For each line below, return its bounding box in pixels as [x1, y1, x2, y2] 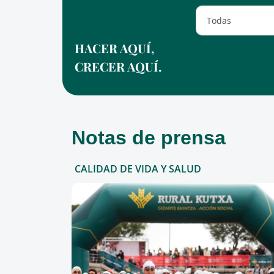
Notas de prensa [72, 124, 226, 150]
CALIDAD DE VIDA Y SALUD [75, 162, 201, 176]
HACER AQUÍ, [75, 40, 154, 56]
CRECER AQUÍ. [75, 58, 161, 75]
